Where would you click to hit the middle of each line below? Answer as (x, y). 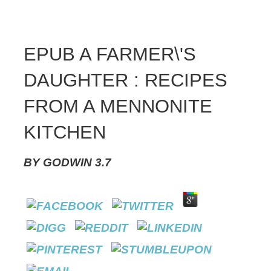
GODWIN (67, 162)
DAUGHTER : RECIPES (126, 80)
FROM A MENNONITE (118, 106)
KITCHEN (65, 132)
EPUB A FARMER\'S (110, 54)
